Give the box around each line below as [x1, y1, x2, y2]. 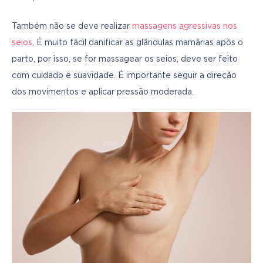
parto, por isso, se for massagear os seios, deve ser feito [12, 55, 238, 63]
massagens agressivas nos [132, 22, 237, 30]
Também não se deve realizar [12, 22, 132, 30]
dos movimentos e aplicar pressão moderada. [12, 88, 194, 96]
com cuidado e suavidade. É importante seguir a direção [12, 72, 237, 79]
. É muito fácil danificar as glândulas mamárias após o [32, 39, 243, 46]
